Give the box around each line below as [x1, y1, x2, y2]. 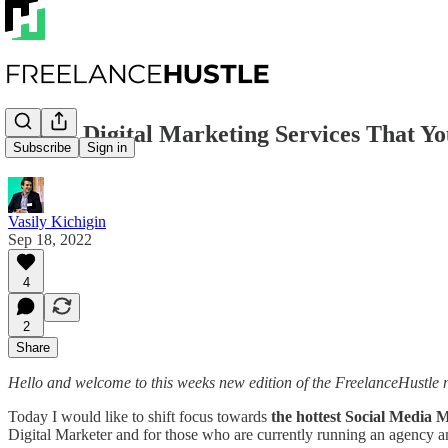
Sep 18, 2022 [8, 230, 92, 248]
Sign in [87, 140, 127, 156]
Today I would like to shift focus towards [8, 407, 271, 425]
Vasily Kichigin [8, 212, 106, 230]
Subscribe [13, 140, 71, 156]
